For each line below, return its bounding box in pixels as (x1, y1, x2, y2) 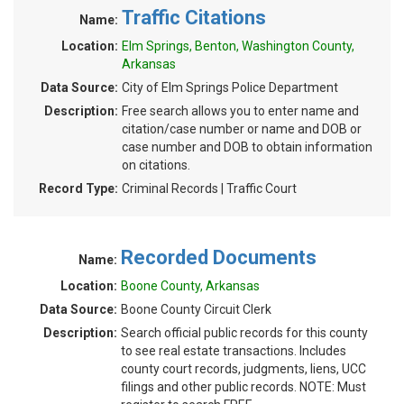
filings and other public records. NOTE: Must (121, 380, 366, 394)
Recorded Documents (121, 246, 317, 269)
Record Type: (39, 181, 118, 196)
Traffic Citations (122, 6, 266, 29)
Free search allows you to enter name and (122, 104, 359, 118)
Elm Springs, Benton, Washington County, (122, 39, 354, 53)
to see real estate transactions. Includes (121, 344, 346, 358)
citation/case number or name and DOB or (122, 122, 362, 136)
